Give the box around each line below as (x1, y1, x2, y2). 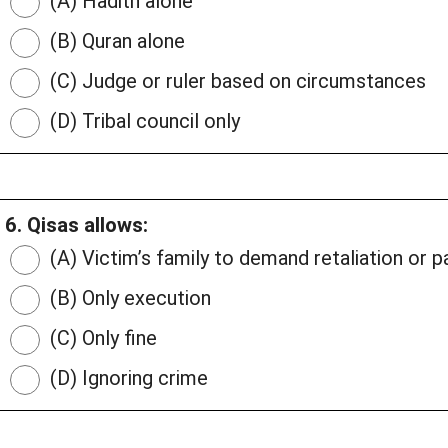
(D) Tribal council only (45, 109, 240, 134)
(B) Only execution (45, 286, 211, 311)
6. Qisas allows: (5, 213, 148, 238)
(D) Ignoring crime (45, 366, 208, 391)
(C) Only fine (45, 326, 157, 351)
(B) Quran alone (45, 29, 185, 54)
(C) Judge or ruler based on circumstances (45, 69, 426, 94)
